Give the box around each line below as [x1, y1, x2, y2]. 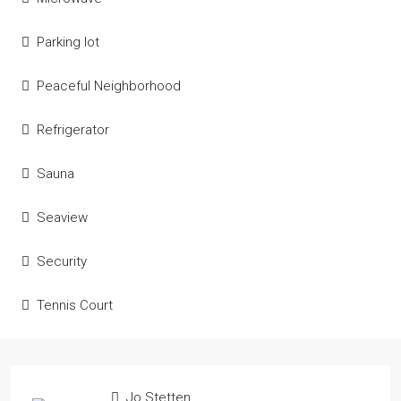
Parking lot [37, 34, 99, 50]
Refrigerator [37, 122, 109, 138]
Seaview [37, 209, 88, 226]
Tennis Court [37, 297, 113, 313]
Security [37, 253, 87, 269]
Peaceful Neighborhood [37, 78, 181, 94]
